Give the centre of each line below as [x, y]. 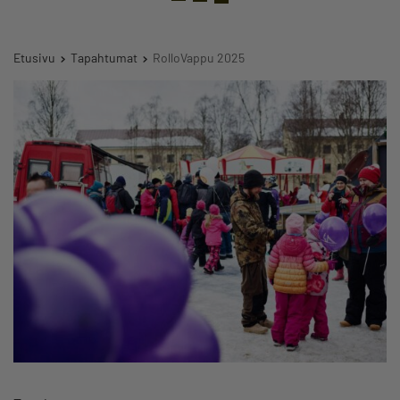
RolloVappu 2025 [199, 58]
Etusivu [34, 58]
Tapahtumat [104, 58]
